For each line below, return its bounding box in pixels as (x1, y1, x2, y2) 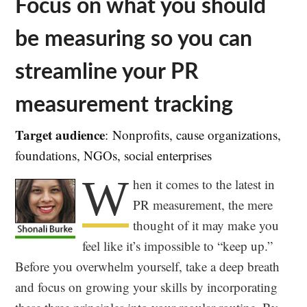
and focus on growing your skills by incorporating (15, 278, 278, 295)
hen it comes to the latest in (133, 175, 275, 193)
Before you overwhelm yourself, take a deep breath (15, 257, 280, 275)
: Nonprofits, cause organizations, (105, 125, 282, 143)
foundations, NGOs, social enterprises (15, 146, 212, 164)
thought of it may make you (133, 216, 280, 234)
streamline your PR (15, 53, 199, 86)
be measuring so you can (15, 21, 253, 53)
